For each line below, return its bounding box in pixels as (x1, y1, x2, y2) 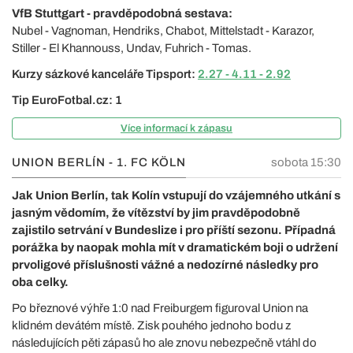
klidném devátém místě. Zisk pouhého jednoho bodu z (12, 319, 291, 332)
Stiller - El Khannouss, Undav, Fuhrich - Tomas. (12, 42, 251, 54)
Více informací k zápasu (121, 123, 232, 134)
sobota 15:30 (271, 156, 341, 169)
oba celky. (12, 276, 69, 288)
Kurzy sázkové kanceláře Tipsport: (12, 68, 198, 80)
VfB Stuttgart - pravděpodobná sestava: (12, 7, 232, 20)
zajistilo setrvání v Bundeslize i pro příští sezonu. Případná (12, 224, 336, 236)
